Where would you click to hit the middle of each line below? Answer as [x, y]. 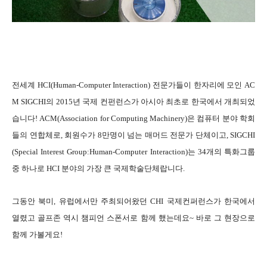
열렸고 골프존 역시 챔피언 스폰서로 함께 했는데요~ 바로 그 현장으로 [133, 218]
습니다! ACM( [36, 119]
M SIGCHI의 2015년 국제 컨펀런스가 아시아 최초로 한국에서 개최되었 [133, 102]
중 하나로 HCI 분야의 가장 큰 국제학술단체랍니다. [98, 169]
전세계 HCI [31, 85]
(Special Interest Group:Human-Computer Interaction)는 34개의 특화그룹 [133, 152]
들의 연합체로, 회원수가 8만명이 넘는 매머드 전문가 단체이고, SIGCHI [133, 135]
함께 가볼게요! [37, 235]
